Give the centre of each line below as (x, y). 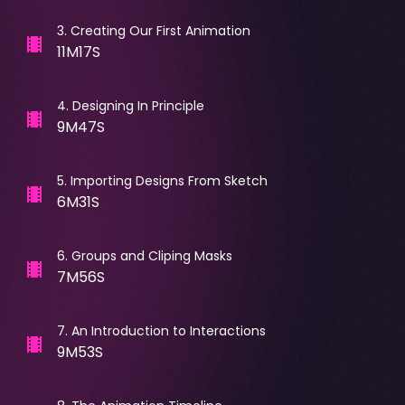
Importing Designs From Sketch (169, 180)
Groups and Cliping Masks (151, 255)
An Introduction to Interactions (168, 330)
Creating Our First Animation (160, 30)
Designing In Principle (138, 105)
